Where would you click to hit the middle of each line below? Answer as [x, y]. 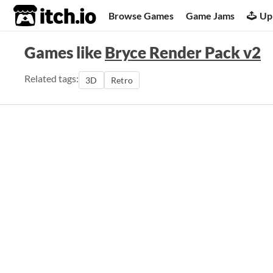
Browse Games [141, 15]
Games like [65, 52]
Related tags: [51, 78]
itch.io [40, 16]
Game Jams [211, 15]
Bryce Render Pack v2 [183, 52]
